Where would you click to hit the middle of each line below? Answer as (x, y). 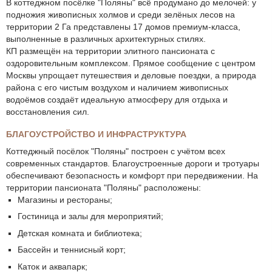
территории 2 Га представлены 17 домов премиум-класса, (123, 27)
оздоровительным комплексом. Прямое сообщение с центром (131, 63)
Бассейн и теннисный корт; (71, 250)
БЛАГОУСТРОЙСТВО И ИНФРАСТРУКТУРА (96, 134)
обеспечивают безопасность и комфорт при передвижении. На (132, 175)
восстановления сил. (48, 112)
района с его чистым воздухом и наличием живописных (117, 88)
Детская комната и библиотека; (80, 233)
